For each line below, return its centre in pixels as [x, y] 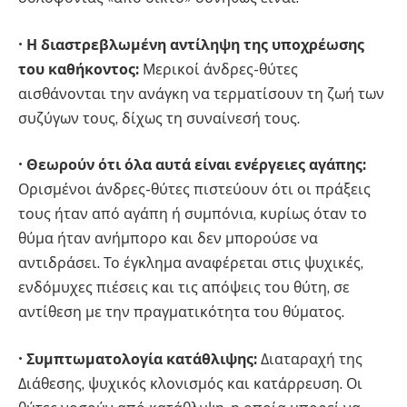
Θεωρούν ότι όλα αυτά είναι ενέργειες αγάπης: [196, 165]
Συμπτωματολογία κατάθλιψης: [142, 359]
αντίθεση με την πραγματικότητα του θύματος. [181, 313]
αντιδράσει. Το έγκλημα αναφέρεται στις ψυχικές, [191, 263]
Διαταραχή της [310, 359]
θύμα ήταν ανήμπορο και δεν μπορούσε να [168, 239]
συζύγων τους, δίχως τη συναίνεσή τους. [159, 118]
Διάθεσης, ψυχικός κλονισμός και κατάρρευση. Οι [190, 383]
